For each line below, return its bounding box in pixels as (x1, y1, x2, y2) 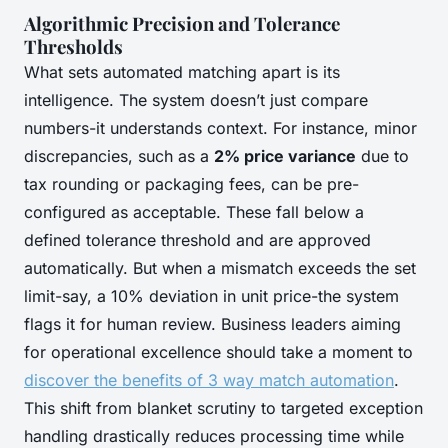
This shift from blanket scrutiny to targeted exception (24, 397, 423, 418)
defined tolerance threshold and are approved (24, 229, 371, 250)
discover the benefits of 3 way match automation (24, 369, 394, 390)
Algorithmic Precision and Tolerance (24, 10, 340, 36)
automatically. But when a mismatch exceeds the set (24, 257, 416, 278)
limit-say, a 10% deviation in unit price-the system (24, 285, 399, 306)
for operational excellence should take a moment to (24, 341, 413, 362)
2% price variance (214, 145, 356, 166)
